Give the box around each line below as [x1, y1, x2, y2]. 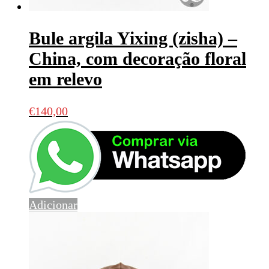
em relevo [29, 69, 102, 89]
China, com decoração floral [29, 49, 246, 69]
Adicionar [29, 198, 77, 212]
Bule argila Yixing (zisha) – [29, 28, 237, 49]
